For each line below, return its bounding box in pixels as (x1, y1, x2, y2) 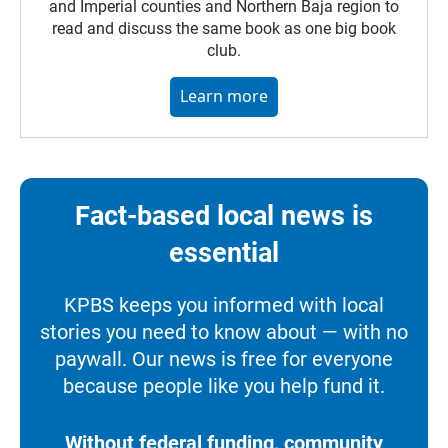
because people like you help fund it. (63, 374, 385, 399)
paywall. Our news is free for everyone (55, 347, 393, 372)
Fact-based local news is (75, 200, 373, 233)
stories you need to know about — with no (40, 320, 408, 345)
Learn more (180, 85, 268, 108)
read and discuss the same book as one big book (52, 19, 396, 39)
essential (169, 237, 279, 270)
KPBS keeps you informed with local (64, 293, 384, 318)
